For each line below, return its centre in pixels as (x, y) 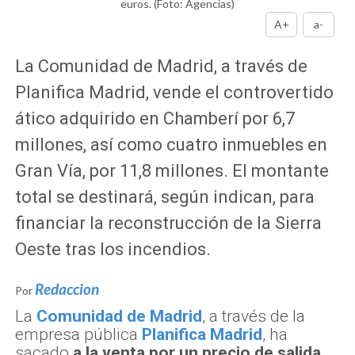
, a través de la (254, 316)
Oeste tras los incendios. (113, 249)
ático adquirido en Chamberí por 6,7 (155, 118)
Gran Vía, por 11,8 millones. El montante (172, 170)
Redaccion (67, 288)
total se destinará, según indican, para (165, 197)
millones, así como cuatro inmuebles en (171, 144)
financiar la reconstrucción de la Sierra (168, 223)
